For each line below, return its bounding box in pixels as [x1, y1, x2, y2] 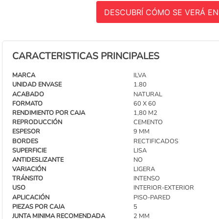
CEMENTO [133, 118, 163, 127]
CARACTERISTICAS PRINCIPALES [12, 50, 159, 63]
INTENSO [133, 174, 160, 183]
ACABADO [12, 89, 44, 99]
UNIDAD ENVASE [12, 80, 62, 89]
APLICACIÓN [12, 193, 49, 202]
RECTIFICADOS [133, 136, 178, 146]
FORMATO [12, 99, 43, 108]
